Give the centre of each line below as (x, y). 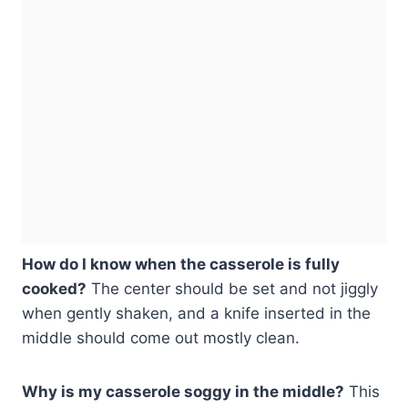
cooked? (54, 288)
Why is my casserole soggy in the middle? (183, 391)
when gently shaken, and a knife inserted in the (196, 313)
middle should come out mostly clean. (161, 337)
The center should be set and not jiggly (232, 288)
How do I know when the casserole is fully (181, 264)
